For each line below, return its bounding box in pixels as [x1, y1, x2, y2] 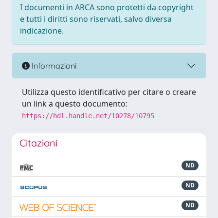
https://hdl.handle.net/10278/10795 [22, 112, 154, 120]
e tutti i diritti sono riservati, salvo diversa [20, 14, 172, 24]
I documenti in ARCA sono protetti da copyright [20, 2, 194, 13]
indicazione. [20, 25, 64, 36]
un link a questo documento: [22, 98, 127, 109]
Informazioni [30, 60, 76, 71]
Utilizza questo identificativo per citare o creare [22, 87, 196, 97]
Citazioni [19, 137, 57, 149]
